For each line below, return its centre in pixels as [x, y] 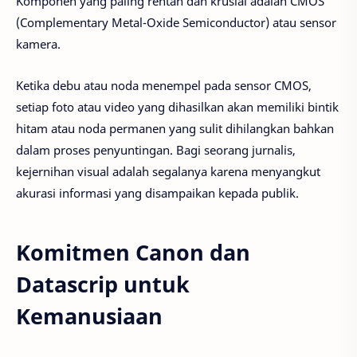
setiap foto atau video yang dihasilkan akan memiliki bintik [177, 107]
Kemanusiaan [89, 316]
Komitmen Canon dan [133, 253]
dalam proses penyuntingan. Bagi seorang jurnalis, [156, 150]
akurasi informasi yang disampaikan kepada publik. [157, 193]
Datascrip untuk [103, 284]
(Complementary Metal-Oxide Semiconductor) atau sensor [176, 22]
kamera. [38, 43]
